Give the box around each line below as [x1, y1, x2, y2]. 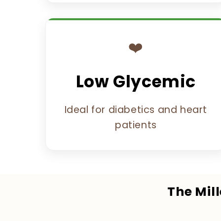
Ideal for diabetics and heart [64, 103, 208, 116]
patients [114, 118, 157, 132]
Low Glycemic [75, 70, 196, 93]
